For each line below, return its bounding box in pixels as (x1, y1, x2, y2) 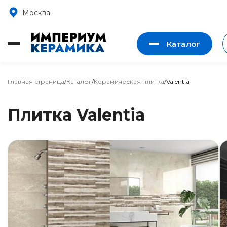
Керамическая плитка (94, 78, 164, 85)
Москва (22, 8, 50, 17)
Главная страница (8, 78, 64, 85)
